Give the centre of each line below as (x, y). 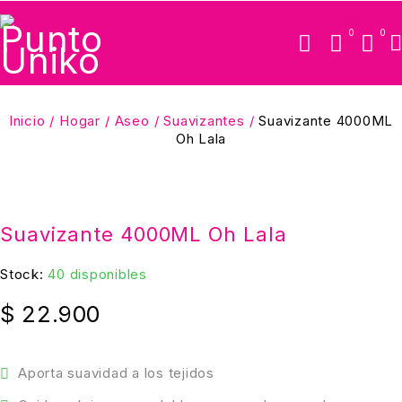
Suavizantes (204, 121)
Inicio (27, 121)
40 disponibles (97, 274)
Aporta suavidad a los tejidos (116, 373)
